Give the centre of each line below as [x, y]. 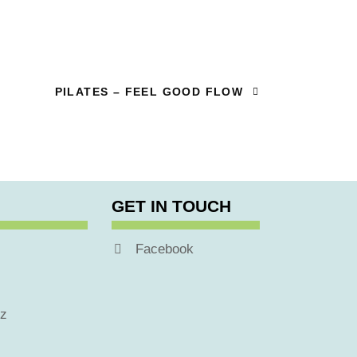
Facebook [165, 249]
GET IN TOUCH [172, 206]
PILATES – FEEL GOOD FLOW [151, 91]
